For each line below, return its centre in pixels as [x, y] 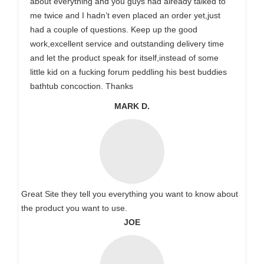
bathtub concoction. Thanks [82, 86]
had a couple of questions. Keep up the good [114, 29]
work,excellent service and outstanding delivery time [127, 44]
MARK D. [132, 106]
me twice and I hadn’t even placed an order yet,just [125, 15]
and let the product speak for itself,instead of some [124, 58]
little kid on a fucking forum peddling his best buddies [128, 72]
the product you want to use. [74, 208]
